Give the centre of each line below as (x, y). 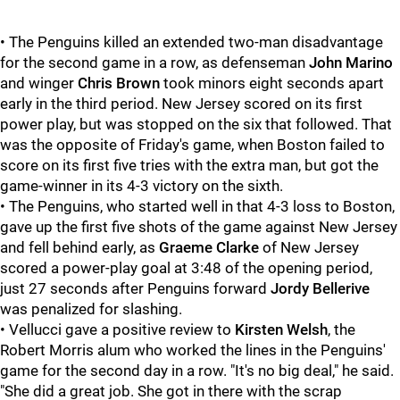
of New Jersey (309, 247)
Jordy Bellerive (318, 288)
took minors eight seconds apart (272, 83)
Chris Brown (119, 83)
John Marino (351, 62)
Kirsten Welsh (281, 329)
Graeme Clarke (209, 247)
